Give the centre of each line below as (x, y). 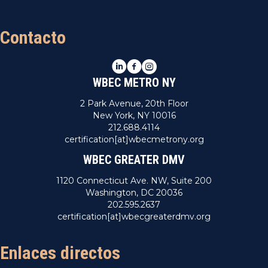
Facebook (147, 65)
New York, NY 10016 (134, 116)
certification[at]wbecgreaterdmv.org (134, 217)
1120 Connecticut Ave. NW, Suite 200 (134, 181)
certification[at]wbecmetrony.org (134, 140)
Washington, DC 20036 (134, 193)
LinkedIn (129, 65)
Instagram (162, 65)
